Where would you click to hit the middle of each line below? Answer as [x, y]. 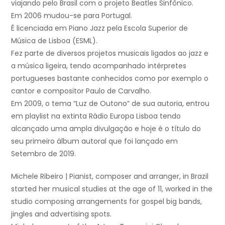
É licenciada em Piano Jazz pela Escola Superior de [99, 28]
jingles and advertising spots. [61, 214]
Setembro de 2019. [43, 153]
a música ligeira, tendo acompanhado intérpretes [99, 66]
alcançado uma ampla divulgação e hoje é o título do [106, 128]
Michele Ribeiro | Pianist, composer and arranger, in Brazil [110, 176]
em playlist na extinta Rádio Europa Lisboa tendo [96, 116]
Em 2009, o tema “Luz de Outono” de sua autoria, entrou [110, 103]
